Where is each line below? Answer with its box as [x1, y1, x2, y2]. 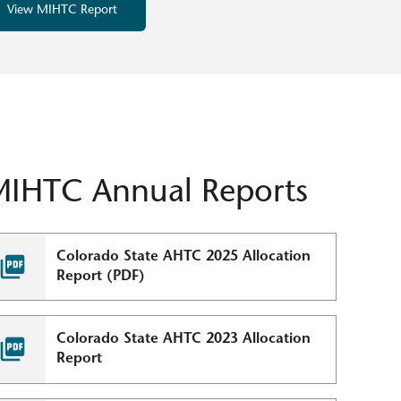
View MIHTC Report [7, 4, 117, 17]
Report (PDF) [56, 269, 146, 284]
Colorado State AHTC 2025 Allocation [56, 249, 311, 264]
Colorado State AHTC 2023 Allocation [56, 332, 311, 347]
